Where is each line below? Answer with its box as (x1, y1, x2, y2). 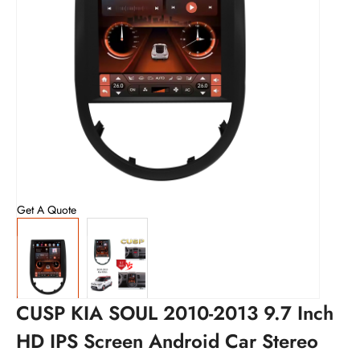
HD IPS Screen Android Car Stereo (16, 327, 318, 355)
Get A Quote (17, 202, 76, 218)
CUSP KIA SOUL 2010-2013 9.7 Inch (16, 299, 333, 327)
